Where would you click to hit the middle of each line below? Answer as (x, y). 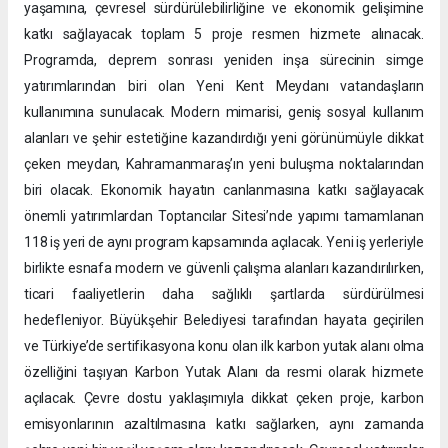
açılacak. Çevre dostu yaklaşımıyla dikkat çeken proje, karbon (224, 397)
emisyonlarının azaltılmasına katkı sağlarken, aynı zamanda (224, 423)
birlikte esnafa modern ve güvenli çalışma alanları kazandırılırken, (224, 267)
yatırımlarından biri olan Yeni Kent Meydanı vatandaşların (224, 85)
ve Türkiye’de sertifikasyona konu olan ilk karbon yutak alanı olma (224, 345)
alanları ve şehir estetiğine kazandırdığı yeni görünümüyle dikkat (224, 137)
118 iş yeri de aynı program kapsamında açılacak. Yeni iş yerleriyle (224, 241)
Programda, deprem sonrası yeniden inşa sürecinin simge (224, 59)
